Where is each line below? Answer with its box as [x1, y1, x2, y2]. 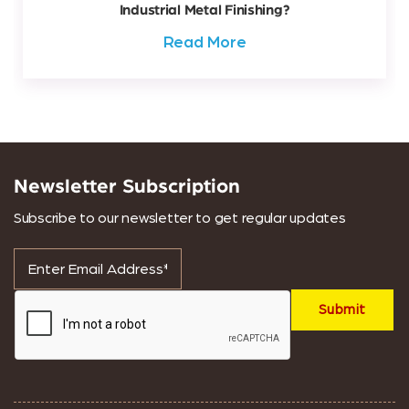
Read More [163, 35, 246, 51]
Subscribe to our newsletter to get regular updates [14, 211, 346, 225]
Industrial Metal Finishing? [119, 3, 290, 17]
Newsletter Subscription [14, 176, 240, 196]
